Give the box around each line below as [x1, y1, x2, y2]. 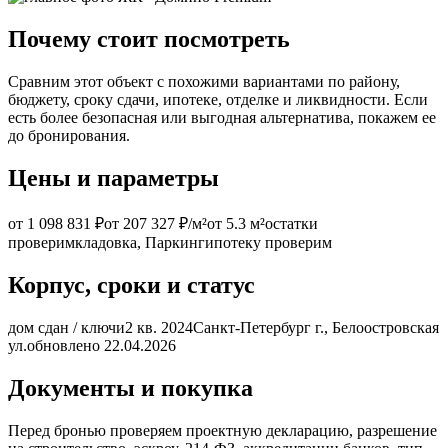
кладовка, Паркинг [75, 233, 205, 251]
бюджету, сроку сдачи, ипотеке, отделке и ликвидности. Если [8, 91, 428, 109]
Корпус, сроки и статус [8, 271, 255, 298]
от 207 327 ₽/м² [104, 214, 207, 232]
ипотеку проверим [205, 233, 332, 251]
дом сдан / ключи [8, 318, 125, 336]
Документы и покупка [8, 374, 253, 401]
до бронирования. [8, 127, 130, 145]
